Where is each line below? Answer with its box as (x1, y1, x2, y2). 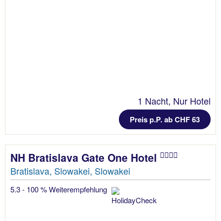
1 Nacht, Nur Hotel (138, 94, 211, 108)
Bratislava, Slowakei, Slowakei (10, 164, 130, 178)
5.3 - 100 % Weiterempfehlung (10, 184, 109, 195)
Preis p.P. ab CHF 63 (130, 114, 200, 125)
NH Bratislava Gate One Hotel (10, 150, 160, 165)
